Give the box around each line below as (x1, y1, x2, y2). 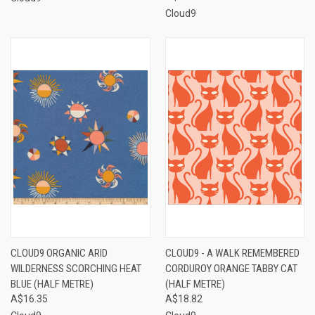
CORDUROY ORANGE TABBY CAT (165, 262, 297, 275)
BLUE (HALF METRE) (11, 277, 94, 290)
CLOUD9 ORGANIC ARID (11, 246, 108, 259)
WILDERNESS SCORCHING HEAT (11, 262, 141, 275)
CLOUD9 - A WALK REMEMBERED (165, 246, 300, 259)
